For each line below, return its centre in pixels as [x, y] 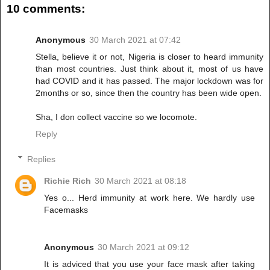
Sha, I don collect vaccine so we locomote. [116, 117]
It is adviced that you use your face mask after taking [149, 264]
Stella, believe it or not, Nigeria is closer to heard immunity [149, 56]
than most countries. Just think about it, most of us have [149, 68]
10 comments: [46, 8]
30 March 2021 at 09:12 [144, 247]
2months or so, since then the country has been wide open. [149, 93]
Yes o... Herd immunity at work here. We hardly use [149, 197]
